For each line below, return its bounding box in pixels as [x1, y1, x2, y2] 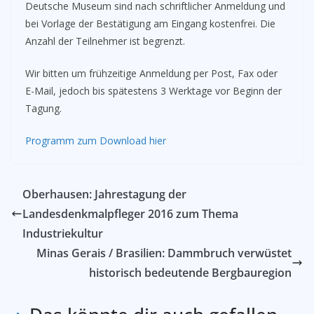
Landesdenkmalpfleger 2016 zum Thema [22, 206, 238, 221]
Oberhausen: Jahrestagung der [22, 186, 186, 202]
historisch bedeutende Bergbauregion [89, 265, 292, 280]
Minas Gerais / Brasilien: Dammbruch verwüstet [36, 245, 292, 261]
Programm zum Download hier [25, 134, 166, 147]
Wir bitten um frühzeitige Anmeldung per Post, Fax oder [25, 67, 278, 80]
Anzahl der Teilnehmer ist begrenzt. [25, 34, 185, 48]
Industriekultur [22, 226, 103, 241]
